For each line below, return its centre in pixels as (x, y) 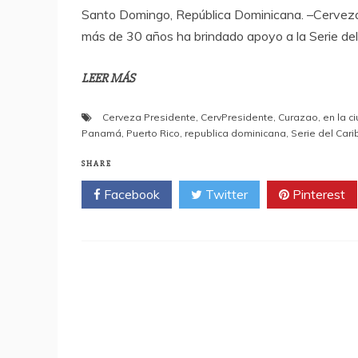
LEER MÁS (108, 79)
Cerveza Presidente (149, 117)
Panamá (101, 133)
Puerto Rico (153, 133)
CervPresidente (237, 117)
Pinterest (317, 195)
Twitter (225, 195)
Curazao (298, 117)
